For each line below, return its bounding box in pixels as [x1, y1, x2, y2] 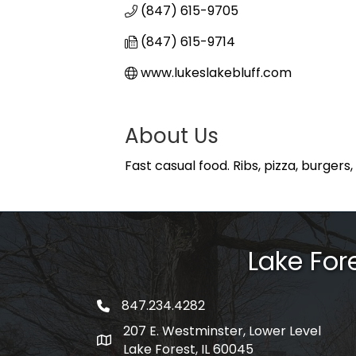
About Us [125, 121, 219, 150]
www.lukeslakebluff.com [141, 64, 292, 82]
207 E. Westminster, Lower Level [123, 321, 321, 340]
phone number [96, 298, 190, 317]
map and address [96, 332, 206, 351]
